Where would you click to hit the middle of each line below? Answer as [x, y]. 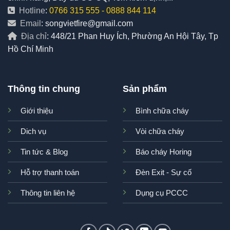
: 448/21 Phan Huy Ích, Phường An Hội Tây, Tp [132, 36]
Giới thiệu [37, 110]
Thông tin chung [44, 89]
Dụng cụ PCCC [162, 193]
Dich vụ [33, 131]
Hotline [30, 10]
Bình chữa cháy [162, 110]
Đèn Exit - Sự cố [164, 172]
